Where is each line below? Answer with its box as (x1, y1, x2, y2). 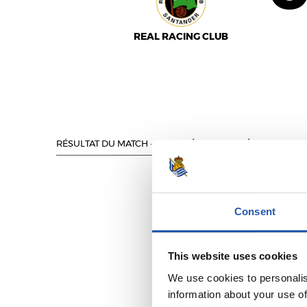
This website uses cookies (167, 250, 297, 262)
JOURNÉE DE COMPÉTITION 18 (158, 140, 291, 149)
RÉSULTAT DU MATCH (56, 140, 148, 149)
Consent (234, 205, 275, 217)
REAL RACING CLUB (134, 32, 229, 42)
